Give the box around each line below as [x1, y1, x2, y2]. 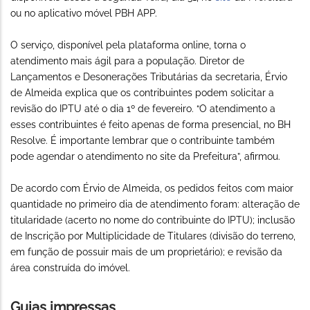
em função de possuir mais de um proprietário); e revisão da [10, 246, 282, 258]
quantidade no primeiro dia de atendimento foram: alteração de [10, 199, 300, 210]
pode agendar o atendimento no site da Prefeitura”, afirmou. [10, 151, 280, 163]
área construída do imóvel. [10, 262, 130, 274]
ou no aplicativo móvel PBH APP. [10, 8, 157, 19]
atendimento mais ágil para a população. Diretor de [10, 55, 244, 67]
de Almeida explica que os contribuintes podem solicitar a [10, 87, 274, 99]
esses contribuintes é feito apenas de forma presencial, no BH [10, 119, 291, 131]
